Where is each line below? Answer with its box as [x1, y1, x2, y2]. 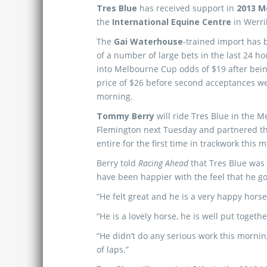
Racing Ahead [138, 157, 191, 169]
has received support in [137, 2, 237, 14]
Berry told [97, 157, 138, 169]
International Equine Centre [112, 16, 234, 27]
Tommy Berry [97, 110, 154, 122]
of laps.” [97, 244, 129, 255]
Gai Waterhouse [114, 36, 183, 47]
